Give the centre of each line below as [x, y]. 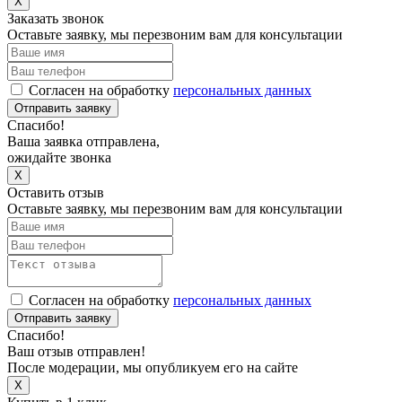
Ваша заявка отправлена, [83, 141]
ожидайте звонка [59, 157]
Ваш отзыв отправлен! [76, 351]
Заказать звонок [56, 18]
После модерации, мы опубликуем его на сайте [153, 367]
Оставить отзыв [56, 192]
